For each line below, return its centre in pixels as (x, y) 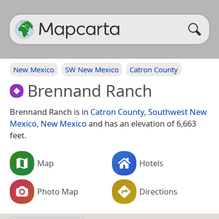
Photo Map (58, 191)
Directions (158, 191)
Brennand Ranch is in (50, 111)
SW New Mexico (92, 69)
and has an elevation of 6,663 (141, 123)
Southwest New (177, 111)
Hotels (151, 163)
